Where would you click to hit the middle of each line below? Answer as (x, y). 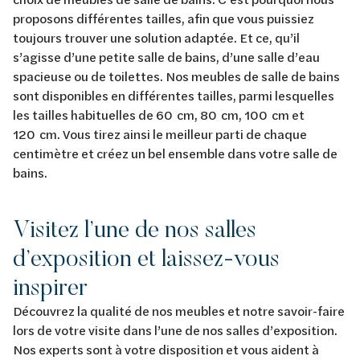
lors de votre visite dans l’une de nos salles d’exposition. (175, 330)
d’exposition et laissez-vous (146, 258)
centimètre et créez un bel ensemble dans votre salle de (175, 153)
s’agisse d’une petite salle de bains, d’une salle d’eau (166, 57)
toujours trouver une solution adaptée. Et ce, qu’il (156, 38)
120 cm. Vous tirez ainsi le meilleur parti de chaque (160, 134)
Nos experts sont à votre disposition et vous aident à (166, 350)
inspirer (50, 287)
